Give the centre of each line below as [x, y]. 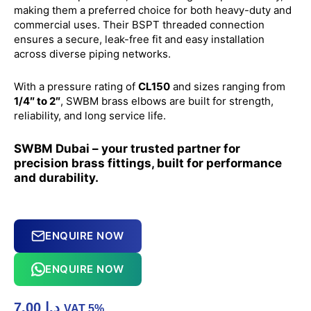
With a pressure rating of [76, 87]
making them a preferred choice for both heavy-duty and [153, 10]
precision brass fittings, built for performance [148, 163]
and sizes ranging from [228, 87]
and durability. [56, 177]
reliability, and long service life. [90, 116]
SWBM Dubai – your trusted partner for [127, 148]
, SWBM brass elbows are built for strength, [167, 101]
